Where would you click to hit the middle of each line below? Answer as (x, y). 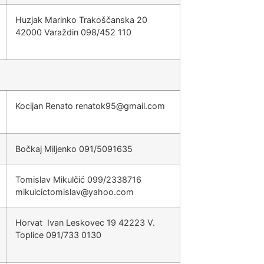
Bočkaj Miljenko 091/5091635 (74, 149)
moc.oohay (111, 192)
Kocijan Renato (45, 106)
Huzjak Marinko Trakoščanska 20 (81, 20)
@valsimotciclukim (52, 192)
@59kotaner (100, 106)
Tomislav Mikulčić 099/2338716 (78, 179)
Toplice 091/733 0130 (58, 235)
